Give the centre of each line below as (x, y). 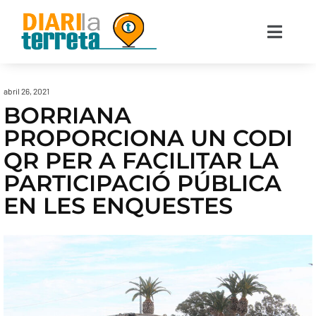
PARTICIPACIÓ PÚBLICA (142, 183)
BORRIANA (67, 115)
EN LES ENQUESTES (118, 206)
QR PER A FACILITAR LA (141, 160)
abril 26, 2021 (26, 91)
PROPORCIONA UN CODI (148, 138)
